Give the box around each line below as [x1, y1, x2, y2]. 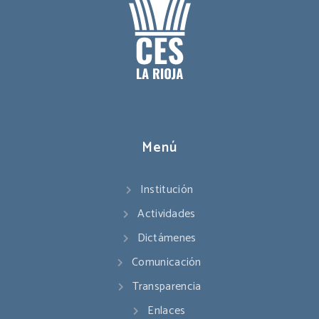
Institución [140, 179, 194, 199]
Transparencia [132, 276, 202, 296]
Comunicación [132, 252, 202, 272]
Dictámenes [137, 228, 197, 248]
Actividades [137, 204, 196, 224]
